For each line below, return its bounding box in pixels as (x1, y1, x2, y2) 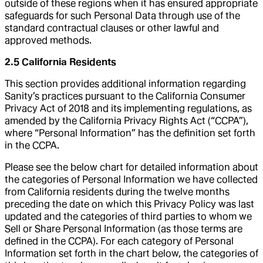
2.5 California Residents (5, 56, 116, 68)
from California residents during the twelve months (5, 186, 230, 197)
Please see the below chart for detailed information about (5, 161, 258, 173)
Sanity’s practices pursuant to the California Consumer (5, 90, 245, 102)
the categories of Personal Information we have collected (5, 173, 258, 185)
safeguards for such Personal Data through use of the (5, 9, 240, 21)
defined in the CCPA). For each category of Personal (5, 235, 234, 247)
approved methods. (5, 34, 92, 46)
